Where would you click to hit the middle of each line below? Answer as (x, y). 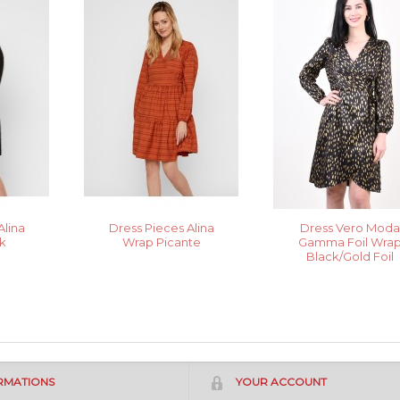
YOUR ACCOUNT (281, 381)
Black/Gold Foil (350, 256)
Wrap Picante (161, 242)
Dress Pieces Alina (161, 227)
